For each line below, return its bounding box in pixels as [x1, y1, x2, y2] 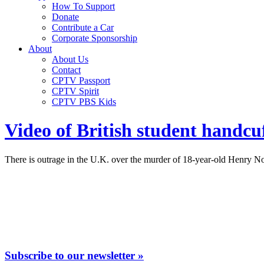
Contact [52, 65, 81, 75]
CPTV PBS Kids [52, 97, 116, 107]
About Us [52, 54, 88, 64]
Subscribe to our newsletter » [5, 249, 144, 262]
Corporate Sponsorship [52, 33, 137, 43]
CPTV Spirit [52, 86, 99, 96]
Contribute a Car [52, 22, 114, 32]
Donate [52, 12, 79, 22]
